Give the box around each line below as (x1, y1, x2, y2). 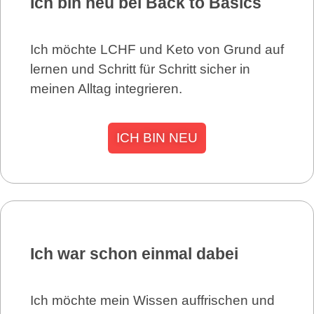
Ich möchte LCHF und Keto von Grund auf (30, 41, 284, 57)
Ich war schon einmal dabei (30, 244, 238, 263)
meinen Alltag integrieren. (30, 81, 182, 96)
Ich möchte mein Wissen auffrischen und (30, 292, 275, 308)
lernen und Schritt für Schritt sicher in (30, 61, 250, 76)
